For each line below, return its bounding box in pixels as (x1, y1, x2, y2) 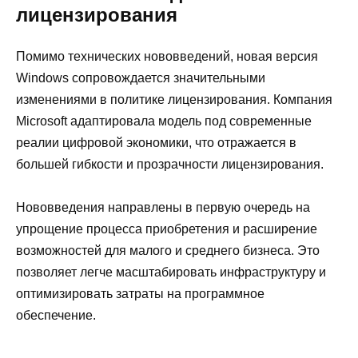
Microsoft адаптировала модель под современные (16, 113, 312, 128)
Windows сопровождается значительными (16, 70, 265, 85)
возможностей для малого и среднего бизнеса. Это (16, 243, 320, 257)
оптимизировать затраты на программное (16, 286, 265, 300)
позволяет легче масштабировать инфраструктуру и (16, 265, 326, 279)
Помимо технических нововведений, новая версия (16, 49, 318, 63)
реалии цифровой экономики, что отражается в (16, 135, 296, 149)
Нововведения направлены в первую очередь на (16, 200, 310, 214)
